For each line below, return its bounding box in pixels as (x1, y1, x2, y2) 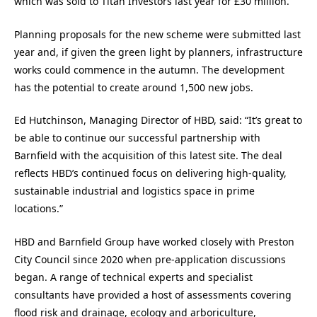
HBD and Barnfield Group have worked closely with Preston (14, 234, 294, 248)
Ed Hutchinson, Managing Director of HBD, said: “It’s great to (14, 113, 302, 127)
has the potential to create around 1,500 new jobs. (14, 80, 253, 94)
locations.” (14, 202, 63, 216)
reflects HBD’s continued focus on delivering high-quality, (14, 166, 287, 180)
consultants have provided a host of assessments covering (14, 287, 292, 301)
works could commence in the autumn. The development (14, 62, 284, 76)
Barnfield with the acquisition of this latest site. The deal (14, 149, 282, 163)
